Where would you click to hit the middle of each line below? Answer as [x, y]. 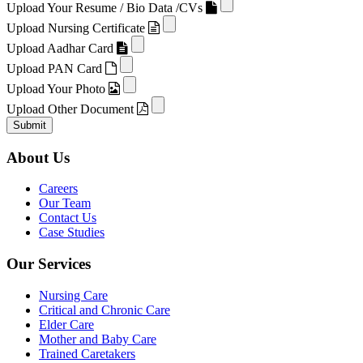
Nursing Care [73, 295]
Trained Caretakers [87, 353]
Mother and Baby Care [98, 339]
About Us [38, 157]
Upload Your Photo [56, 88]
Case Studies [72, 233]
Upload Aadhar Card [62, 48]
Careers [58, 189]
